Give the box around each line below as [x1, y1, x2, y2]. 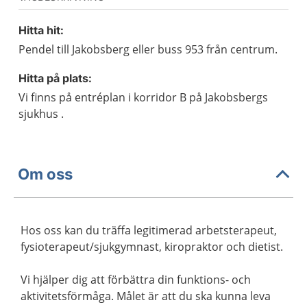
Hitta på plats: [19, 71, 92, 85]
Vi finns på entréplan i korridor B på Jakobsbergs [19, 90, 268, 105]
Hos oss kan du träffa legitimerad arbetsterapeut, [21, 223, 277, 238]
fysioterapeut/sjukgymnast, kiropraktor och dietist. [21, 239, 283, 254]
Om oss [18, 164, 73, 183]
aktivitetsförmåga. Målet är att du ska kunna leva [21, 288, 271, 304]
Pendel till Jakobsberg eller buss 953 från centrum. [19, 42, 278, 57]
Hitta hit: [19, 23, 64, 37]
